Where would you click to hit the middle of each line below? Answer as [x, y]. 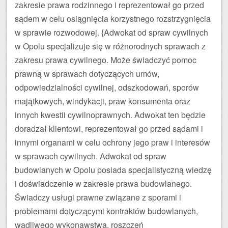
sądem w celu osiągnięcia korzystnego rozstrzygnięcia [113, 19]
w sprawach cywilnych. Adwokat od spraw [91, 156]
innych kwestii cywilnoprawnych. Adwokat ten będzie [110, 115]
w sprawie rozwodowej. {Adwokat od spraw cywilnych [111, 32]
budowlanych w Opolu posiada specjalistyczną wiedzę [113, 170]
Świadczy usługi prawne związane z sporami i [98, 197]
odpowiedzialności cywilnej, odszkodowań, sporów [107, 87]
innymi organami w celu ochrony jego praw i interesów [112, 142]
